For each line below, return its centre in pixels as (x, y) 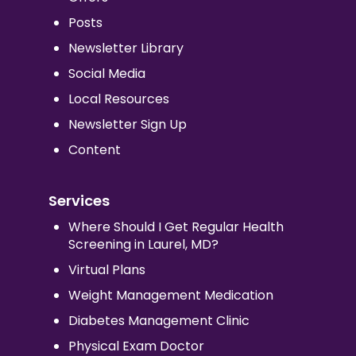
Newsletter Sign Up (127, 124)
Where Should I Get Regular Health (176, 226)
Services (79, 200)
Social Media (106, 73)
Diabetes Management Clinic (159, 320)
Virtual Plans (106, 269)
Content (94, 149)
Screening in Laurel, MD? (143, 244)
